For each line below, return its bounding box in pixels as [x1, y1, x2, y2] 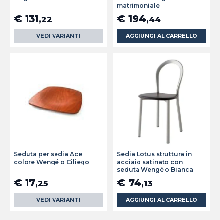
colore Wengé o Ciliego [14, 158, 89, 166]
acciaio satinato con [117, 158, 183, 166]
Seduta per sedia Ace [14, 150, 82, 158]
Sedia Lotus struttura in [117, 150, 192, 158]
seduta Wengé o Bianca [117, 166, 193, 174]
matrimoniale [117, 2, 160, 10]
